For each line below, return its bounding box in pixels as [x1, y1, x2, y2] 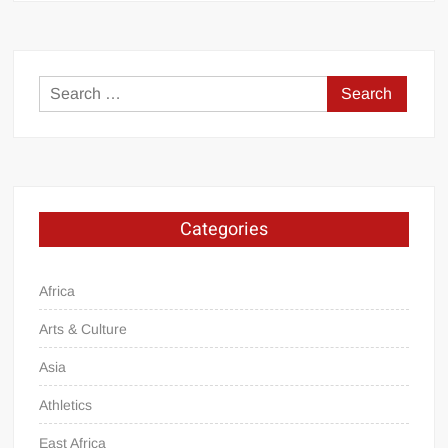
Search [326, 80, 378, 98]
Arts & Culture [39, 321, 128, 338]
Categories [179, 216, 268, 244]
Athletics [39, 397, 93, 414]
